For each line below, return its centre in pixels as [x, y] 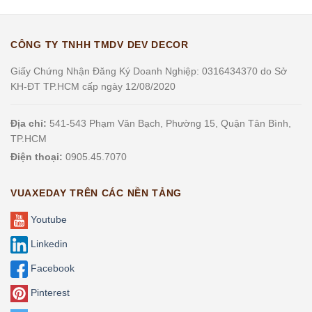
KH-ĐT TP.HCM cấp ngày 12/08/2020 [93, 86]
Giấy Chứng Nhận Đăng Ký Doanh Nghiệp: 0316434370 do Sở [149, 71]
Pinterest [49, 292]
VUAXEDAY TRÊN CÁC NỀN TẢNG [96, 193]
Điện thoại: [37, 156]
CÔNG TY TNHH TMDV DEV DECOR [100, 44]
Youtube [47, 219]
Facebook [51, 268]
